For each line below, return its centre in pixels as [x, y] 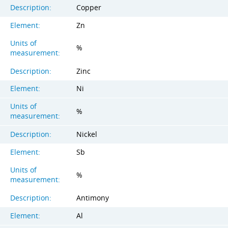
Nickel [87, 135]
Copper [89, 7]
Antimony [93, 198]
